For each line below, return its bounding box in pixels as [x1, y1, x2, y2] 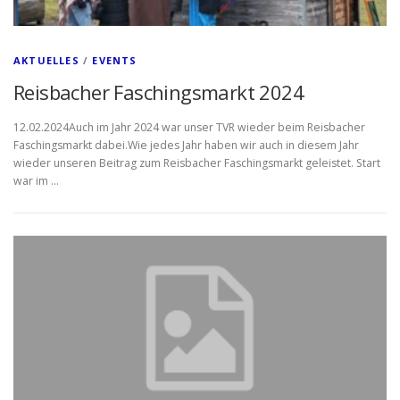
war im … [13, 172, 59, 188]
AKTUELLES [13, 53, 79, 67]
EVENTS [92, 53, 137, 67]
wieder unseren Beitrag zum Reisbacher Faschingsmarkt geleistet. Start [13, 154, 380, 171]
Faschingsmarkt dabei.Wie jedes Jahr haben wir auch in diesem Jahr [13, 137, 359, 153]
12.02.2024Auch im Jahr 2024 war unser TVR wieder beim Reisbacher [13, 119, 365, 135]
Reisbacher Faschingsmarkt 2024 [13, 78, 304, 105]
